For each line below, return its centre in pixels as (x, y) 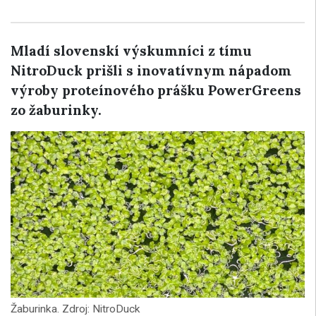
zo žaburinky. (56, 110)
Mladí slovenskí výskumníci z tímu (131, 51)
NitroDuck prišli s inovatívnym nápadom (151, 71)
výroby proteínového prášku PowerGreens (156, 90)
